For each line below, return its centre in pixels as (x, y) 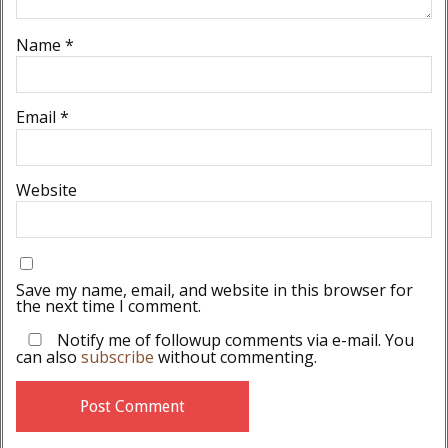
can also (48, 357)
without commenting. (235, 357)
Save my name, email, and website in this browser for (214, 290)
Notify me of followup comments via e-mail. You (233, 340)
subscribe (117, 357)
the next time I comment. (108, 306)
